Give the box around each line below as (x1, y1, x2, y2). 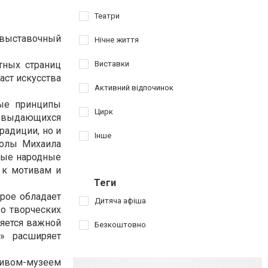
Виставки (95, 59, 129, 68)
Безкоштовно (95, 220, 146, 229)
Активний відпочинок (95, 83, 173, 92)
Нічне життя (95, 35, 139, 44)
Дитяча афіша (95, 196, 146, 205)
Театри (95, 11, 120, 20)
